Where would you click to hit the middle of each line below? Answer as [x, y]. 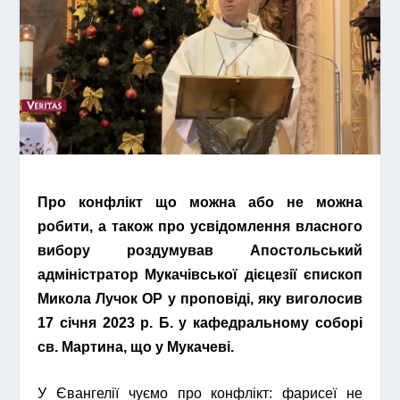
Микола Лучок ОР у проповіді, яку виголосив [200, 298]
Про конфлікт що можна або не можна [200, 202]
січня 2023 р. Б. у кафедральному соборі [211, 322]
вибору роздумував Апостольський [200, 250]
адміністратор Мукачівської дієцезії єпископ [200, 274]
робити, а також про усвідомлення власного [200, 226]
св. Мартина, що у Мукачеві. [136, 346]
